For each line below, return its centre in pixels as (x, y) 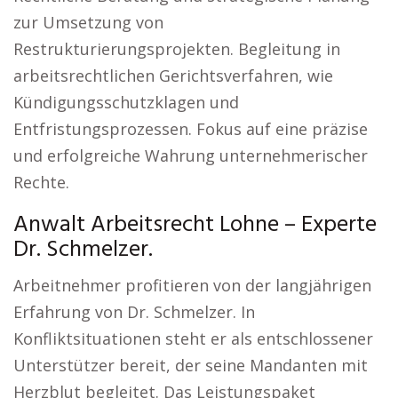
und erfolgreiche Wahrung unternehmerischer (191, 155)
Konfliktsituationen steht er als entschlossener (193, 338)
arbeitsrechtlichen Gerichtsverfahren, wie (173, 76)
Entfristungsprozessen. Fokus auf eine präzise (191, 129)
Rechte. (41, 182)
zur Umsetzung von (88, 22)
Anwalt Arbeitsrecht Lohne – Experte (195, 225)
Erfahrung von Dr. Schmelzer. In (134, 312)
